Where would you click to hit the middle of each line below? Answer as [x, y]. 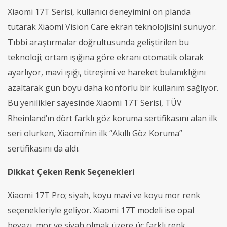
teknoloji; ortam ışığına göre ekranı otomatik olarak [106, 57]
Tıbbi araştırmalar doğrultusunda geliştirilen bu [98, 42]
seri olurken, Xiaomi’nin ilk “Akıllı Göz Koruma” [95, 133]
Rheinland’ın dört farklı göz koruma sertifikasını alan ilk [112, 118]
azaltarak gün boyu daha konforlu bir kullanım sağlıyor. [113, 87]
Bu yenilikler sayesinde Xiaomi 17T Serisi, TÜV [95, 103]
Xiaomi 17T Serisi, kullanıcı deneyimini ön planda [99, 11]
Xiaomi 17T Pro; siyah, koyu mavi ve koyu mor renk [104, 195]
